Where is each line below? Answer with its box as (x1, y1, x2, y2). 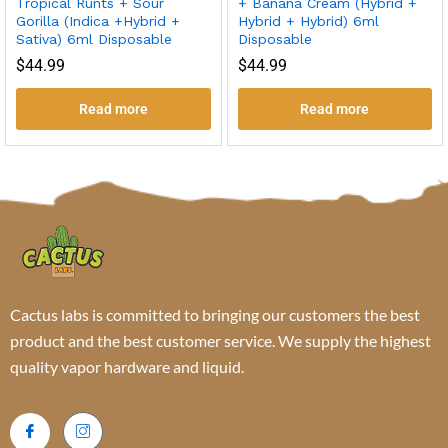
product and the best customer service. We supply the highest (10, 330, 431, 350)
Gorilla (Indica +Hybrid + (16, 12, 180, 29)
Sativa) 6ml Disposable (16, 30, 172, 47)
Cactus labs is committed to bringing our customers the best (10, 304, 420, 324)
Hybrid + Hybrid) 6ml (237, 12, 379, 29)
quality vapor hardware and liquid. (10, 356, 244, 376)
